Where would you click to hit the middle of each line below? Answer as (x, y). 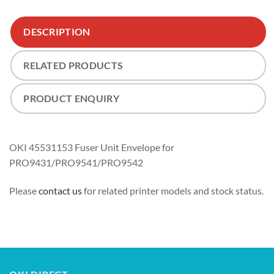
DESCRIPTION (57, 32)
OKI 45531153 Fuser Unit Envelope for (92, 147)
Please (24, 191)
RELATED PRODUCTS (73, 65)
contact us (60, 191)
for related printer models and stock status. (173, 191)
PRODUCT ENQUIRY (71, 98)
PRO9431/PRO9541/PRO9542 (76, 163)
